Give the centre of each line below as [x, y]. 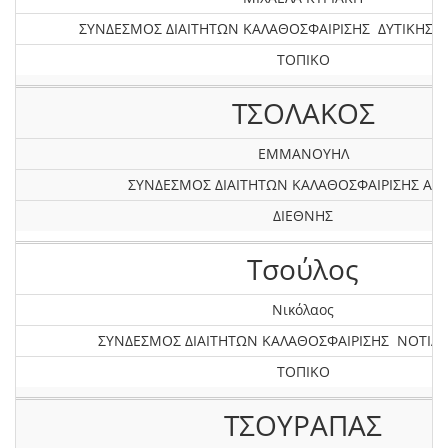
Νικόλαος [303, 309]
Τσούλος [303, 269]
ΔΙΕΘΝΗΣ [303, 215]
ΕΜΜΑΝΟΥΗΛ [303, 153]
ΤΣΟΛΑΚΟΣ [303, 113]
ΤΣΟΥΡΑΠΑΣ [303, 425]
